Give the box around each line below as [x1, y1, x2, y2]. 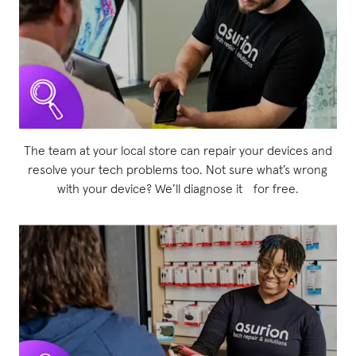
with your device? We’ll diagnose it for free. [56, 182, 299, 195]
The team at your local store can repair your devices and [23, 144, 332, 157]
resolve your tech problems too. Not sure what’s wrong [28, 163, 328, 176]
